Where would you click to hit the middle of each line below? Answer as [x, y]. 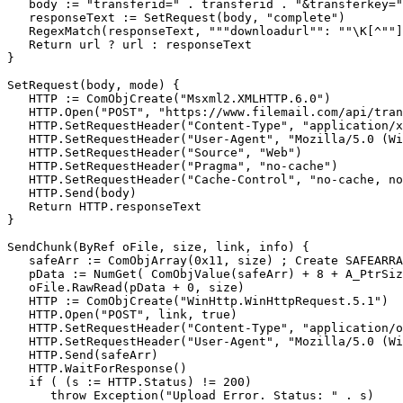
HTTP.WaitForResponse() [97, 369]
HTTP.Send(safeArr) [83, 355]
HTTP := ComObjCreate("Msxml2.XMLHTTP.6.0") [169, 99]
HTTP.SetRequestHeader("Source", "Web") [155, 153]
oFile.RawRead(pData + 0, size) [126, 288]
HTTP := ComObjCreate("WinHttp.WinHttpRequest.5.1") [198, 301]
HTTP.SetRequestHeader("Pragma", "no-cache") [173, 166]
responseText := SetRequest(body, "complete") [176, 18]
